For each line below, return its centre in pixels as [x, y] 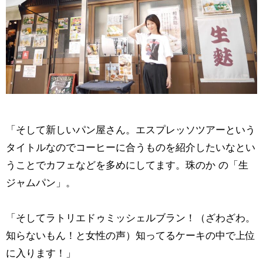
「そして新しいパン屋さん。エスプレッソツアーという [130, 130]
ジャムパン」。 [41, 183]
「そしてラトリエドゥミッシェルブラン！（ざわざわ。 [130, 218]
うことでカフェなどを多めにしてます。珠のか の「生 [127, 165]
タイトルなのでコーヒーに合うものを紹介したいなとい [130, 147]
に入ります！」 [41, 253]
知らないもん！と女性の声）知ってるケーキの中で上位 [130, 235]
